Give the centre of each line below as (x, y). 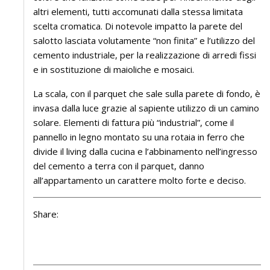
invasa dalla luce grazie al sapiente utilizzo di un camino (146, 108)
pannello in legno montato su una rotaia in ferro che (139, 137)
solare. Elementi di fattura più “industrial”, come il (133, 122)
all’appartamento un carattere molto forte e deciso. (140, 180)
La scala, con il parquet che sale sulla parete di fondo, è (147, 93)
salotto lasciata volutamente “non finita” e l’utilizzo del (144, 40)
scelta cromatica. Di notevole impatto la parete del (138, 26)
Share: (46, 214)
